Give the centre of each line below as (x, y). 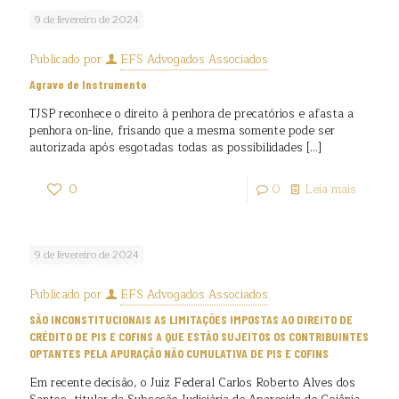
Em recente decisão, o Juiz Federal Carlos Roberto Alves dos (192, 383)
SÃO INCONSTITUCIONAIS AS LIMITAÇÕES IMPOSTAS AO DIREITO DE (191, 319)
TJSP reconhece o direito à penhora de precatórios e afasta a (191, 114)
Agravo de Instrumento (88, 84)
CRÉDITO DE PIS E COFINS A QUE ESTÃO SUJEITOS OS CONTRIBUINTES (199, 336)
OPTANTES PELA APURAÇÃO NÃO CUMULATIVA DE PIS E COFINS (179, 353)
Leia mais (330, 190)
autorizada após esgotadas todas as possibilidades (166, 148)
